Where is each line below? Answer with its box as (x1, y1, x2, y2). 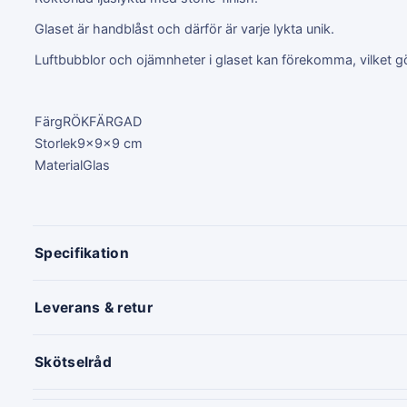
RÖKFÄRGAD (63, 113, 142, 130)
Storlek (35, 134, 77, 152)
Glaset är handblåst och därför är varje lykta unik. (35, 20, 334, 37)
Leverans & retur (35, 298, 153, 316)
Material (35, 156, 83, 174)
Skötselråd (35, 352, 112, 371)
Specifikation (35, 243, 129, 262)
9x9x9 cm (77, 134, 143, 152)
